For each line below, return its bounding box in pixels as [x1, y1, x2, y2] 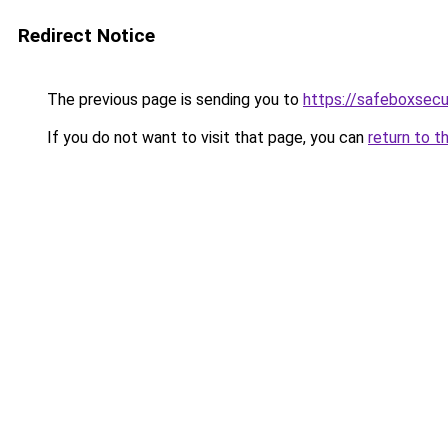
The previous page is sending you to [43, 90, 303, 109]
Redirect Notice [18, 24, 155, 47]
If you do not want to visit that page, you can [43, 128, 368, 147]
